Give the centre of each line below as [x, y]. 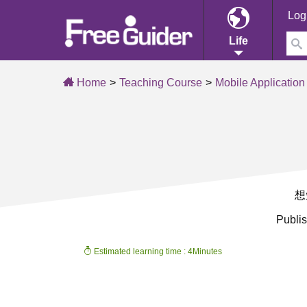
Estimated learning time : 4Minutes [157, 251]
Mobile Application [260, 83]
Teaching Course [161, 83]
